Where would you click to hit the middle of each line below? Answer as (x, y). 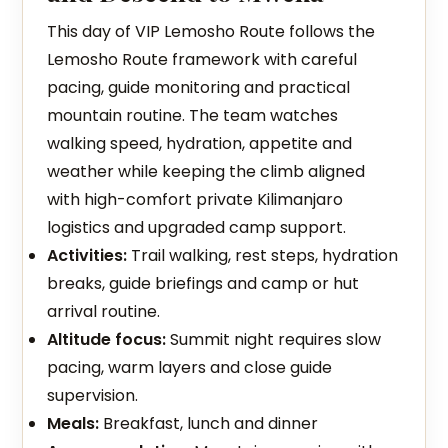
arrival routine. (104, 311)
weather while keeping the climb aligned (206, 171)
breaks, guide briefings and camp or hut (203, 283)
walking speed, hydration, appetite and (200, 143)
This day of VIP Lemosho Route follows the (211, 31)
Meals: (73, 423)
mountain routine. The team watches (193, 115)
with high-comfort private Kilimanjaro (195, 199)
